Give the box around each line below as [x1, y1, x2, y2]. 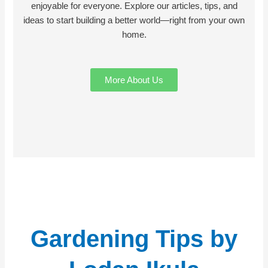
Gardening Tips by [31, 225, 237, 252]
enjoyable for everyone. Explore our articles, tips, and [31, 1, 237, 11]
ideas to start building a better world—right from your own [23, 16, 245, 26]
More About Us [105, 74, 163, 85]
